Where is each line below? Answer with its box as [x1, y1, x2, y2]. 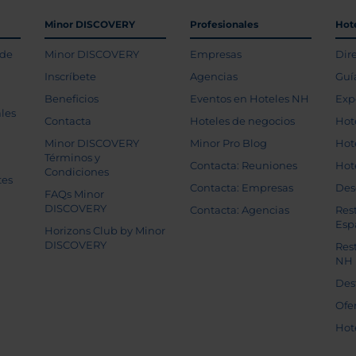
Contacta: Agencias [189, 203, 289, 216]
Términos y [44, 151, 100, 164]
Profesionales [189, 18, 258, 30]
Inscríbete [44, 70, 96, 83]
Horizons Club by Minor [44, 224, 165, 237]
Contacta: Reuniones [189, 159, 297, 172]
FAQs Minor [44, 188, 104, 200]
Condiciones [44, 165, 109, 178]
